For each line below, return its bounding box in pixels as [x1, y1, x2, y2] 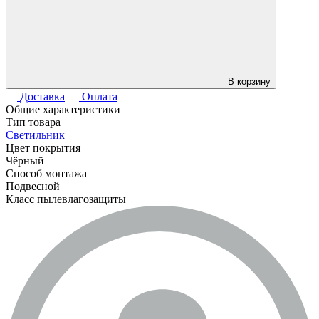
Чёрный [6, 155, 44, 167]
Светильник [6, 129, 65, 142]
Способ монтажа [6, 167, 87, 180]
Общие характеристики [6, 103, 120, 116]
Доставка [20, 90, 65, 103]
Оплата [82, 90, 117, 103]
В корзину [228, 76, 271, 88]
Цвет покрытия [6, 142, 80, 155]
